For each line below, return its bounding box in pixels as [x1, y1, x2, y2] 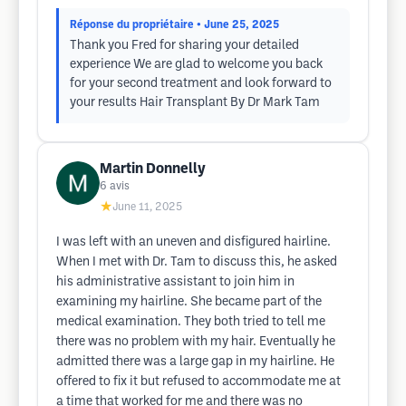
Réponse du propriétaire [70, 20, 194, 30]
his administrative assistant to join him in [56, 276, 295, 288]
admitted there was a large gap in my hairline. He [56, 356, 334, 368]
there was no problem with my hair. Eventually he [56, 336, 335, 348]
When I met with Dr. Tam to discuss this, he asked [56, 256, 337, 268]
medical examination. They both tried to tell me [56, 316, 325, 328]
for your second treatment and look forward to [70, 78, 332, 90]
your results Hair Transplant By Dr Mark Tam [70, 97, 320, 109]
